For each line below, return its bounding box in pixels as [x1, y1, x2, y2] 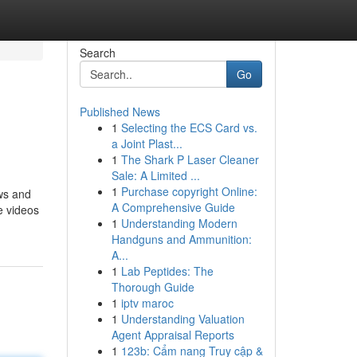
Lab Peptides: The [120, 263, 214, 279]
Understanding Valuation [120, 311, 245, 327]
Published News [79, 104, 160, 120]
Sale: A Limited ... [111, 167, 200, 183]
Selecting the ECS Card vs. [120, 120, 257, 135]
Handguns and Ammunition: [111, 231, 252, 247]
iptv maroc [120, 295, 174, 311]
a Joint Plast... [111, 135, 182, 151]
